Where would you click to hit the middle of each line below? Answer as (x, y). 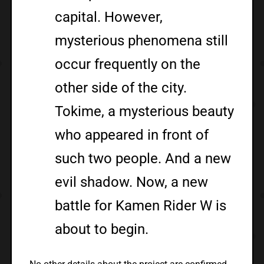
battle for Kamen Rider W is (141, 205)
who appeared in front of (132, 135)
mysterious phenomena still (142, 40)
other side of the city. (121, 88)
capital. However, (109, 17)
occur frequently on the (128, 64)
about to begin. (102, 229)
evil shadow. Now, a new (132, 182)
